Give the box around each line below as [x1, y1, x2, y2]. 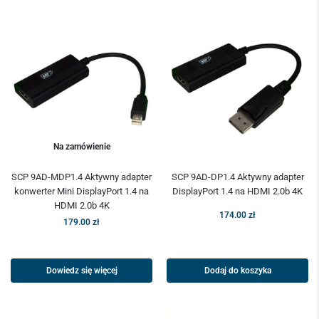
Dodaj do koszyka [204, 266, 271, 276]
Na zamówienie [53, 142, 110, 152]
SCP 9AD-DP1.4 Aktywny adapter [171, 172, 304, 183]
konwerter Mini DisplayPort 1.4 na [14, 186, 149, 197]
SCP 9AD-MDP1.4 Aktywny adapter [11, 172, 152, 183]
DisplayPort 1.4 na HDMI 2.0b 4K [172, 186, 303, 197]
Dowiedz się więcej [46, 266, 117, 276]
